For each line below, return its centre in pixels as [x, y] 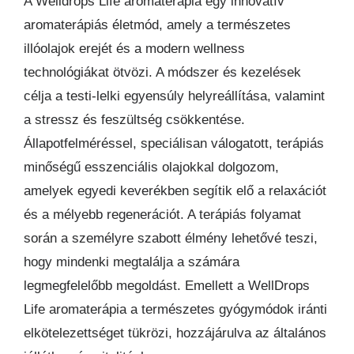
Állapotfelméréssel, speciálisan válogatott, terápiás [174, 143]
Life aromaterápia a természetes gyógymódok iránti [175, 309]
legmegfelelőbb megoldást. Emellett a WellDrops [167, 285]
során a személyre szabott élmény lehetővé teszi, [171, 238]
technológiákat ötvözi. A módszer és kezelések [162, 72]
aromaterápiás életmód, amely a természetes [157, 24]
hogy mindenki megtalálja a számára [132, 262]
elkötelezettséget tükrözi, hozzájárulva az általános [175, 333]
